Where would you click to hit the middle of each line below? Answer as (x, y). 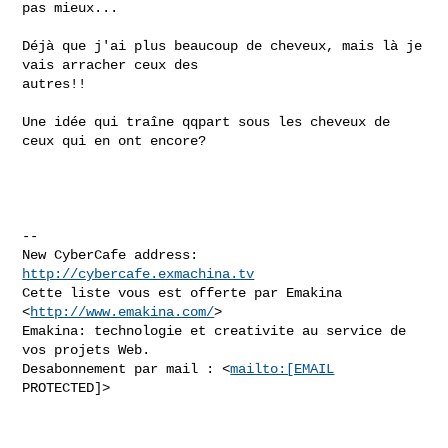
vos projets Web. (86, 349)
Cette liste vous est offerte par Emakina (182, 292)
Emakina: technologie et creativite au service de (214, 330)
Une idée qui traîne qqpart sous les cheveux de (206, 121)
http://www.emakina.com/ (122, 311)
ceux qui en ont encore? (114, 140)
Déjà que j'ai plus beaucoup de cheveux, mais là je (222, 45)
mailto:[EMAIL (282, 368)
